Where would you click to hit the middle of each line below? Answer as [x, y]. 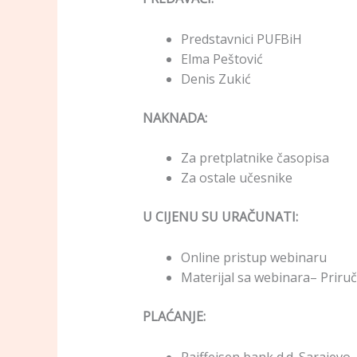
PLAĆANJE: [174, 316]
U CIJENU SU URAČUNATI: [220, 217]
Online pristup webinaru [253, 257]
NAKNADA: [175, 118]
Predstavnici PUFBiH [241, 39]
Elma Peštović [222, 59]
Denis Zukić [216, 78]
